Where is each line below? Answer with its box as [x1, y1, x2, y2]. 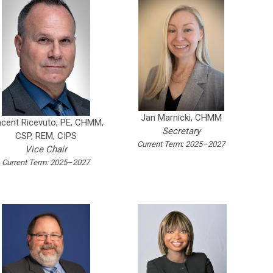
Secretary [161, 126, 200, 137]
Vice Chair [24, 144, 67, 155]
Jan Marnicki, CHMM [140, 112, 222, 124]
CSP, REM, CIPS [15, 130, 77, 142]
